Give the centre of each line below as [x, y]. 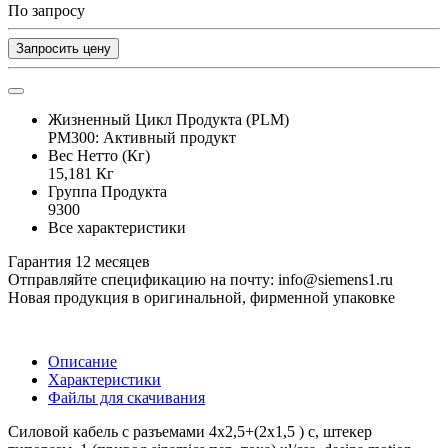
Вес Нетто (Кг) [99, 155]
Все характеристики [117, 227]
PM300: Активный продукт [142, 137]
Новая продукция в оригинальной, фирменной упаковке [201, 297]
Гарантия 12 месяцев [79, 261]
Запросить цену [63, 48]
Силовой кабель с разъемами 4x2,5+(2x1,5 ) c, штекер [190, 431]
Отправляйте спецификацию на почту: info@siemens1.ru [200, 279]
